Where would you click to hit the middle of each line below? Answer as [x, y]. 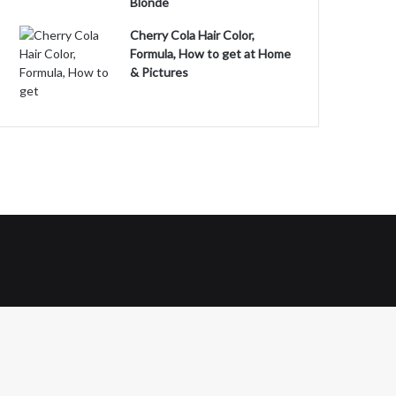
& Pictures [160, 72]
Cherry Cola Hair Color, [193, 35]
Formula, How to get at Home [211, 53]
